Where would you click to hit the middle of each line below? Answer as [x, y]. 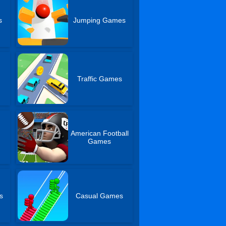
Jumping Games [100, 20]
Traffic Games [99, 79]
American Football [99, 133]
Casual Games [100, 196]
